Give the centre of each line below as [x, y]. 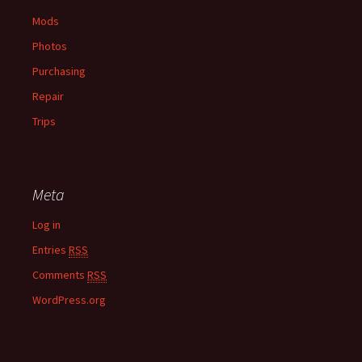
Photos [50, 46]
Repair [48, 96]
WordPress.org [69, 299]
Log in [46, 224]
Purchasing [59, 71]
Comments [60, 274]
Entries [51, 249]
